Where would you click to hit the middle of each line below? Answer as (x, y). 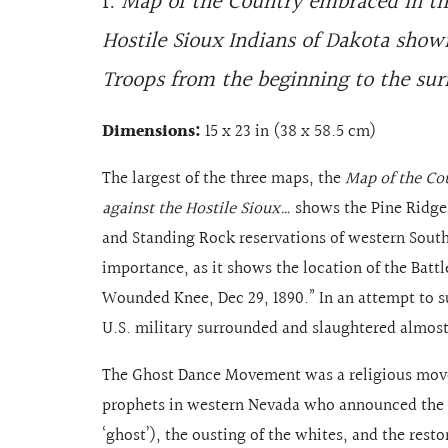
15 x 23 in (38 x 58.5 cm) (288, 132)
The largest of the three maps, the (223, 179)
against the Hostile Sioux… (196, 209)
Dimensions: (151, 132)
